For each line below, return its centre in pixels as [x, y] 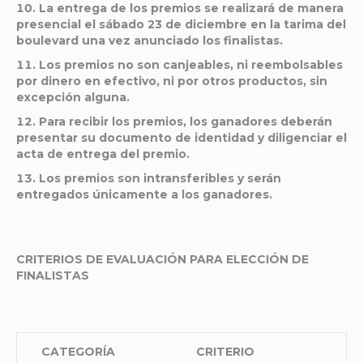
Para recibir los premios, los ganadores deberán [186, 122]
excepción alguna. [73, 97]
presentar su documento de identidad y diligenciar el [181, 138]
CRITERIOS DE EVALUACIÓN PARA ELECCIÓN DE [162, 259]
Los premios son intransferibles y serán [160, 178]
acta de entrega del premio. [103, 154]
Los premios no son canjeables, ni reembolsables [191, 65]
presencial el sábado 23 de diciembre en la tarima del [181, 24]
